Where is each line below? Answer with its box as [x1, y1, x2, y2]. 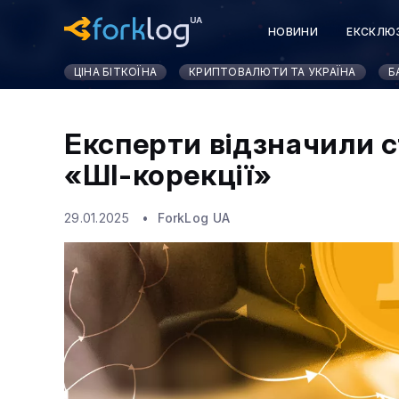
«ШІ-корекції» [64, 158, 273, 192]
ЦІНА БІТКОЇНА [74, 65, 158, 78]
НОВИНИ [268, 25, 319, 38]
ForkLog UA [158, 210, 231, 226]
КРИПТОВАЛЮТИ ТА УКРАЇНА [189, 65, 356, 78]
